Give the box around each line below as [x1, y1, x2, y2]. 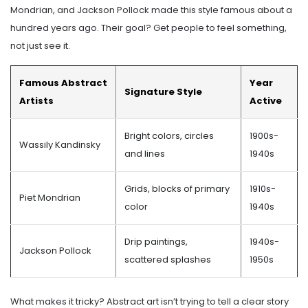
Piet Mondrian [19, 190, 80, 204]
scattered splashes [124, 252, 211, 266]
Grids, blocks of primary [124, 181, 230, 195]
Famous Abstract [19, 76, 107, 89]
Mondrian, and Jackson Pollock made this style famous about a [10, 3, 292, 16]
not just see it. [10, 38, 70, 52]
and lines [124, 146, 165, 160]
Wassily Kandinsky [19, 137, 100, 151]
